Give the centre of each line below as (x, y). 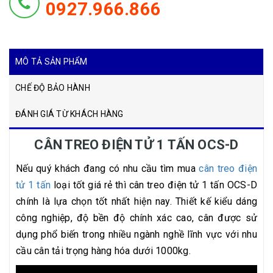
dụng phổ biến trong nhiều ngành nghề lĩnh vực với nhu (136, 235)
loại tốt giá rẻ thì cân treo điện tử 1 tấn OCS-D (154, 185)
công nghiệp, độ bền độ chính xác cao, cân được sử (136, 218)
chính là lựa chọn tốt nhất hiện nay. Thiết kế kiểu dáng (136, 202)
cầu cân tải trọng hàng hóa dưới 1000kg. (103, 251)
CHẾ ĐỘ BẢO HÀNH (53, 88)
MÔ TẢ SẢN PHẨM (51, 62)
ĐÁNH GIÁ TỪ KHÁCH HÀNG (69, 114)
